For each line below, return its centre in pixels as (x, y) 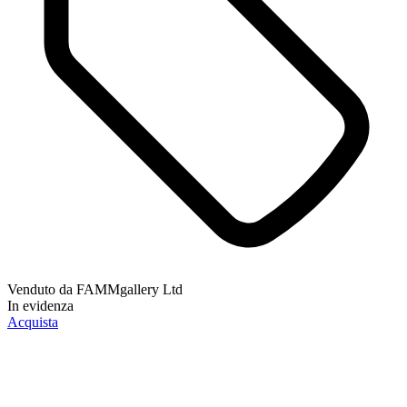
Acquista (33, 322)
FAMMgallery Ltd (129, 289)
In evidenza (40, 305)
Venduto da (42, 289)
